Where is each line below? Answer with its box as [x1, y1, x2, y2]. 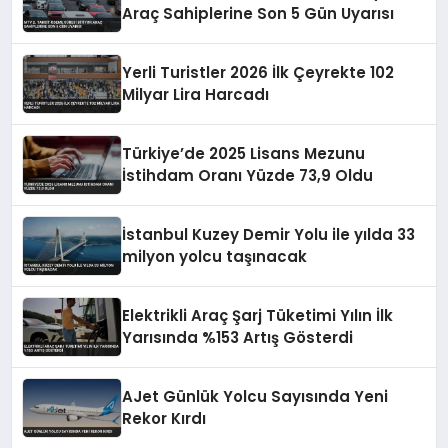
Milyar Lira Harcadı [122, 83, 270, 105]
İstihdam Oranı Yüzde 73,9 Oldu [122, 164, 374, 186]
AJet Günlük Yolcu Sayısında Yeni [122, 385, 389, 407]
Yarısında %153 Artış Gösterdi [122, 326, 354, 348]
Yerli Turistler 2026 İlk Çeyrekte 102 [122, 61, 395, 83]
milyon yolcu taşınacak [122, 245, 308, 267]
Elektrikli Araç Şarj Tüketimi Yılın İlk [122, 304, 394, 326]
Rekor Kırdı [122, 407, 207, 429]
